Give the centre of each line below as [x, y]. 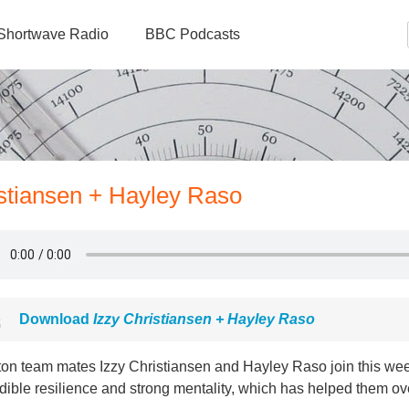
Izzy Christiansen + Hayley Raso [204, 319]
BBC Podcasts [193, 34]
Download [56, 319]
